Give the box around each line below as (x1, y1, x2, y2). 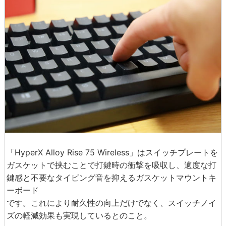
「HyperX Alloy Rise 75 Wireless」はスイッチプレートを (7, 147, 218, 158)
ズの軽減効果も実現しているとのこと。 (7, 210, 152, 221)
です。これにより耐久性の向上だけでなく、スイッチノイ (7, 198, 216, 208)
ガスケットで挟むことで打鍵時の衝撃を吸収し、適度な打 (7, 160, 216, 171)
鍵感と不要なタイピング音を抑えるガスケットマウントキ (7, 173, 216, 183)
